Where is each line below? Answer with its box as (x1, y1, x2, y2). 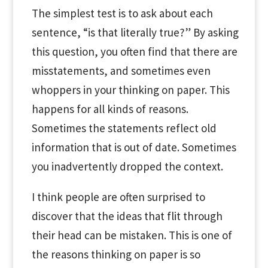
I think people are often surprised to (31, 189, 205, 204)
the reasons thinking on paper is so (31, 246, 200, 261)
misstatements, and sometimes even (31, 63, 211, 78)
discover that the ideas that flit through (31, 208, 223, 223)
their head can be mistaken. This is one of (31, 227, 232, 242)
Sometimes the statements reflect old (31, 120, 217, 135)
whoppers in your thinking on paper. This (31, 82, 230, 97)
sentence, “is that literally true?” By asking (31, 25, 239, 39)
